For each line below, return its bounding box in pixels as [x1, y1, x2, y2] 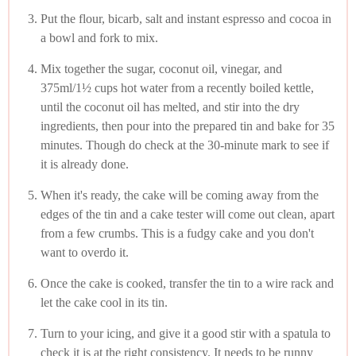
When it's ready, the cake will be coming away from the [41, 188, 319, 202]
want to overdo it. [41, 245, 129, 259]
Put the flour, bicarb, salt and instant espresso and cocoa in [41, 11, 331, 25]
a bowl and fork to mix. [41, 30, 158, 44]
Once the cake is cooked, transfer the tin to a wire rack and [41, 276, 334, 290]
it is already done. [41, 157, 129, 171]
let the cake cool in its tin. [41, 295, 168, 309]
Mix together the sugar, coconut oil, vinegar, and [41, 61, 282, 75]
